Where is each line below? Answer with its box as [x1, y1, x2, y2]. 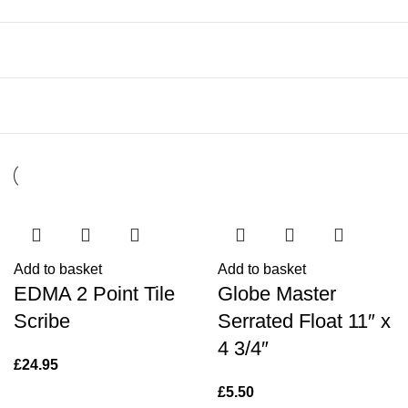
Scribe [14, 310, 70, 332]
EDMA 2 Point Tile [14, 282, 175, 305]
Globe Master [218, 282, 336, 305]
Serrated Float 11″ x [218, 310, 391, 332]
